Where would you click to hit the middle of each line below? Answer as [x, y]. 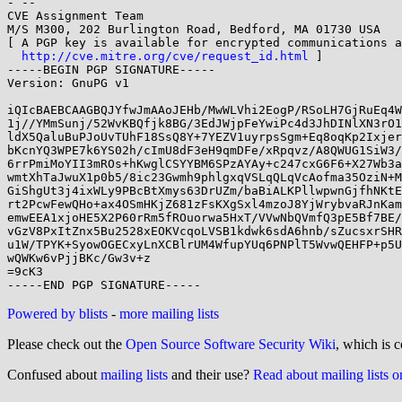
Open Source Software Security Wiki [231, 344]
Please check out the [66, 344]
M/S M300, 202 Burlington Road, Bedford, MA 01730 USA [194, 29]
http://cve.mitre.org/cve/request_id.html [165, 56]
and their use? [210, 375]
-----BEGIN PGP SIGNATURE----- [111, 70]
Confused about [54, 375]
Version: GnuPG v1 [68, 83]
